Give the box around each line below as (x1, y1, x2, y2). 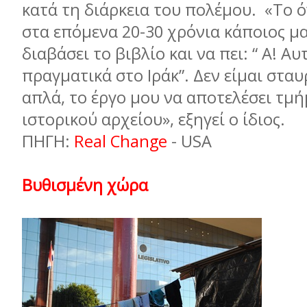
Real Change (74, 130, 171, 152)
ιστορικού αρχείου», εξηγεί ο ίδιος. (22, 108, 289, 130)
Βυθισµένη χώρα (22, 174, 148, 196)
